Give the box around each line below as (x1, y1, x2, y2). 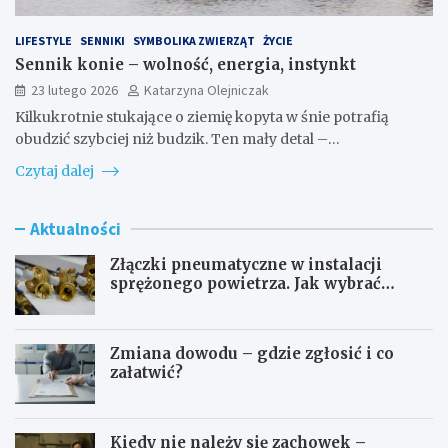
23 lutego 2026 (31, 80, 118, 99)
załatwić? (110, 362, 183, 382)
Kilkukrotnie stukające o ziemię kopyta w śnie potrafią (15, 107, 389, 126)
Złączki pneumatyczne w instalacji (110, 254, 382, 274)
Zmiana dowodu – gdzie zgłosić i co (110, 343, 394, 363)
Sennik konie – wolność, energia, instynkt (15, 54, 356, 74)
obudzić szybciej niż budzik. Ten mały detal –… (15, 129, 340, 148)
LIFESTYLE (15, 32, 72, 48)
